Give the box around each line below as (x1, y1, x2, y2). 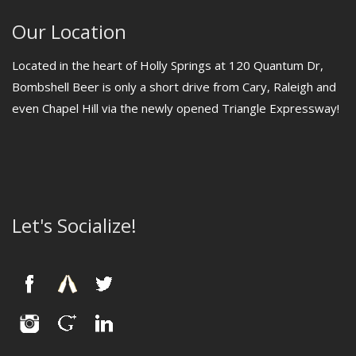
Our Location (12, 17, 126, 44)
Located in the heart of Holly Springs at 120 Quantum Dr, (12, 56, 323, 73)
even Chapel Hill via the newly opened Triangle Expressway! (12, 99, 339, 116)
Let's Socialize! (12, 211, 137, 238)
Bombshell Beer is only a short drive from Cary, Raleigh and (12, 78, 336, 95)
